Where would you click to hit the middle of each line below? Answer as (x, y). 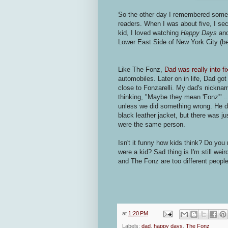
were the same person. (152, 125)
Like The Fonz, (141, 70)
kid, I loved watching (149, 33)
